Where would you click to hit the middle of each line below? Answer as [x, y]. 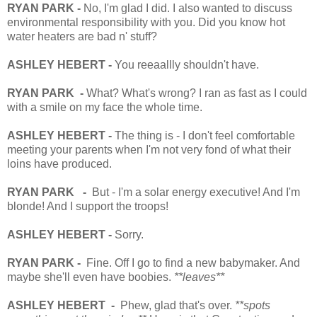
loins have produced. [59, 163]
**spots [251, 305]
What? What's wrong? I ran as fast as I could [197, 93]
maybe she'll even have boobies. [89, 277]
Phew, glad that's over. [175, 305]
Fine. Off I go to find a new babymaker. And [192, 263]
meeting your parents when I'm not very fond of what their [149, 149]
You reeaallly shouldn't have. [187, 64]
